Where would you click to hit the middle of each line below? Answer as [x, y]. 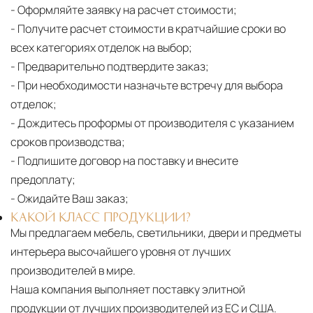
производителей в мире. [73, 270]
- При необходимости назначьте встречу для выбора [147, 85]
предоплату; [43, 179]
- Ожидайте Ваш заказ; [70, 198]
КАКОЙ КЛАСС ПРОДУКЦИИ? [101, 216]
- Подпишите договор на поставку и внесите [124, 160]
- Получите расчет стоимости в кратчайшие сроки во [148, 28]
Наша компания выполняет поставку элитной [128, 289]
